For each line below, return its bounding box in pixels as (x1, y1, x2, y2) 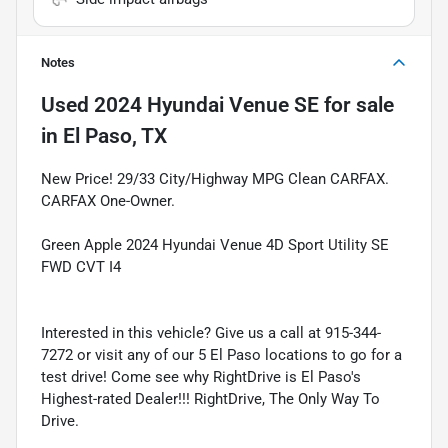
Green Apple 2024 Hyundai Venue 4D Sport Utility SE (41, 235, 389, 254)
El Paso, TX (63, 123, 167, 148)
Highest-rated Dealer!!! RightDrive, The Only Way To (41, 389, 380, 408)
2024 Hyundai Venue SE (94, 92, 319, 117)
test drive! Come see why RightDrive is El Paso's (41, 367, 361, 386)
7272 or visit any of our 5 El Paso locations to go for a (41, 345, 402, 364)
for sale (319, 92, 394, 117)
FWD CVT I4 (41, 257, 121, 276)
